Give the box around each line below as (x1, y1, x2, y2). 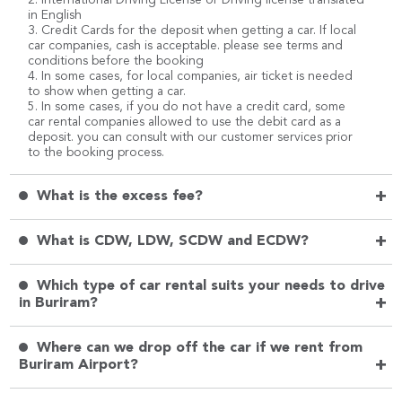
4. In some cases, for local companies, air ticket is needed (28, 69, 354, 83)
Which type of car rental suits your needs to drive (32, 278, 386, 293)
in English (28, 8, 83, 22)
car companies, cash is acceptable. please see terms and (28, 39, 344, 52)
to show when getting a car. (28, 84, 187, 98)
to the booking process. (28, 145, 165, 159)
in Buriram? (19, 295, 99, 310)
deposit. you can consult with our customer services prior (28, 130, 354, 144)
